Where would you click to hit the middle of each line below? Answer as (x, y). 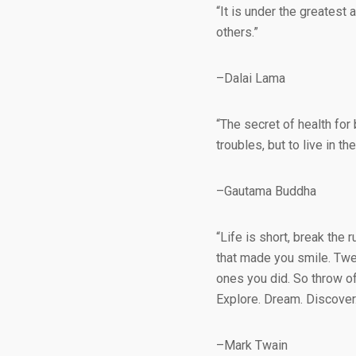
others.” (237, 32)
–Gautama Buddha (266, 191)
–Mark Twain (252, 345)
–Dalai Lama (251, 78)
